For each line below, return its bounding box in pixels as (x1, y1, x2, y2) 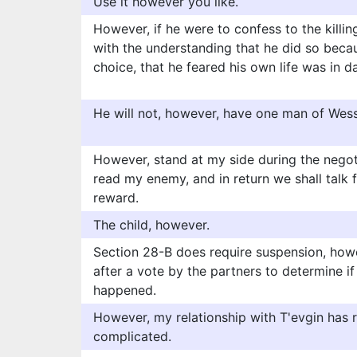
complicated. (93, 328, 171, 344)
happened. (93, 282, 156, 298)
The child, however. (93, 217, 210, 233)
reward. (93, 190, 139, 206)
